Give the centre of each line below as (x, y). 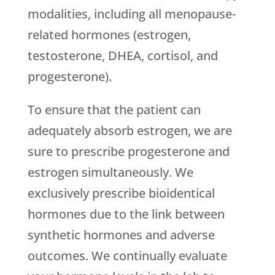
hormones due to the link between (126, 214)
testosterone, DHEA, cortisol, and (122, 56)
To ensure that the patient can (114, 110)
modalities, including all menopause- (131, 14)
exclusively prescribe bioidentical (121, 193)
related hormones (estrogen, (109, 35)
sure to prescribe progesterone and (128, 152)
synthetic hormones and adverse (121, 235)
